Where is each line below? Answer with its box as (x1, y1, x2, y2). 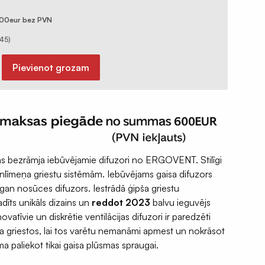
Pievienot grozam (12, 62, 89, 73)
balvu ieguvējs (150, 196, 211, 209)
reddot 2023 (92, 196, 150, 209)
